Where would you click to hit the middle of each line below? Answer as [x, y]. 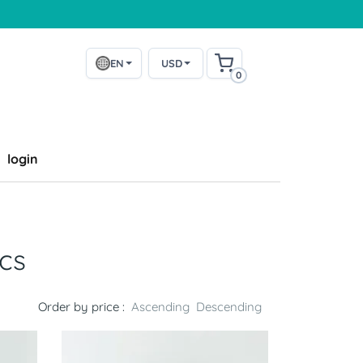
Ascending [160, 307]
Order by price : [81, 307]
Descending [229, 307]
